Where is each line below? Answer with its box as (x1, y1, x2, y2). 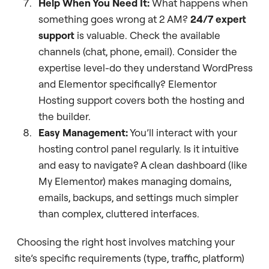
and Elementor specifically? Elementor (38, 77, 217, 91)
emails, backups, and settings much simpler (38, 191, 238, 204)
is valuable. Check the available (74, 29, 220, 42)
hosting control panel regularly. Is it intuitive (38, 142, 239, 156)
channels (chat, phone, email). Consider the (38, 45, 237, 58)
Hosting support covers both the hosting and (38, 94, 244, 107)
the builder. (38, 110, 91, 123)
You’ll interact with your (128, 126, 237, 139)
